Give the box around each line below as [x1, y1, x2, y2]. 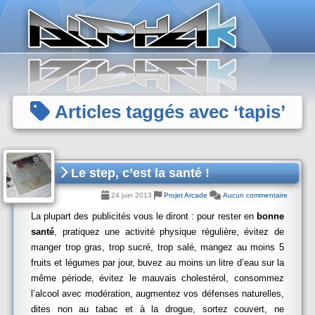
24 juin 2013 [109, 191, 154, 199]
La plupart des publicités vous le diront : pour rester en [31, 211, 257, 221]
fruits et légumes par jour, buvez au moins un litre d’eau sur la [31, 257, 284, 268]
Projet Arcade [164, 191, 207, 199]
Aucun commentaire [223, 191, 288, 199]
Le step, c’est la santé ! [67, 166, 210, 180]
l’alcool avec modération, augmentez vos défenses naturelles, [31, 288, 284, 299]
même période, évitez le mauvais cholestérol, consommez [31, 273, 284, 283]
